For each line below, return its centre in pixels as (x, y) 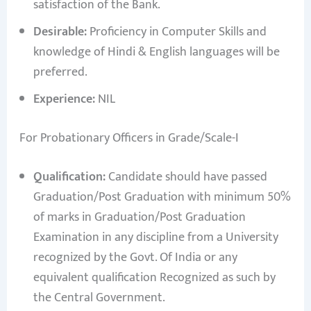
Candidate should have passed (186, 177)
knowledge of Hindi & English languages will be (156, 52)
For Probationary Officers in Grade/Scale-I (129, 138)
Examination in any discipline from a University (155, 238)
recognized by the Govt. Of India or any (135, 258)
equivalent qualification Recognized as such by (154, 278)
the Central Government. (99, 298)
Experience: (64, 100)
